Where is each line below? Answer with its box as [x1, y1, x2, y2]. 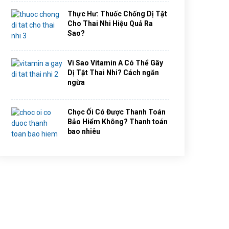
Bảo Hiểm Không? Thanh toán [67, 118, 168, 126]
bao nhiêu [67, 127, 100, 135]
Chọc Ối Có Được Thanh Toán [67, 108, 166, 116]
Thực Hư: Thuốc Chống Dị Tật [67, 10, 167, 18]
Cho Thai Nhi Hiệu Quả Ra [67, 19, 153, 28]
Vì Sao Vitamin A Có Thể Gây [67, 59, 163, 67]
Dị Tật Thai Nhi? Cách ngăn [67, 68, 159, 77]
